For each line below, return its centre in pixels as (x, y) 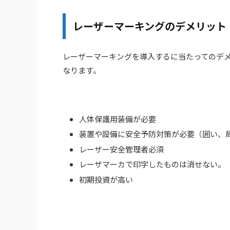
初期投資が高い (106, 179)
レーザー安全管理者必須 (121, 149)
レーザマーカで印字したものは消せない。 (152, 164)
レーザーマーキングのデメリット (150, 26)
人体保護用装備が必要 (118, 119)
